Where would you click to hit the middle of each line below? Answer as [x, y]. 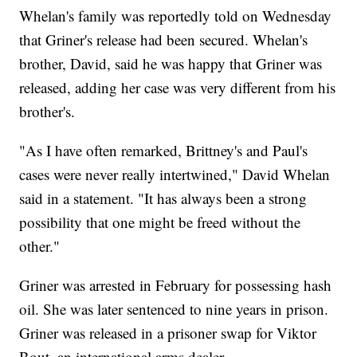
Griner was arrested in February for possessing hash [176, 285]
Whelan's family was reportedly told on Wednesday [176, 16]
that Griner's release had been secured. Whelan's [164, 40]
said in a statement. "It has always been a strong [163, 198]
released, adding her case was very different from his [178, 88]
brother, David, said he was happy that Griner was [171, 64]
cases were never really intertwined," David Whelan [175, 175]
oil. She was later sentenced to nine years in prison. [174, 309]
